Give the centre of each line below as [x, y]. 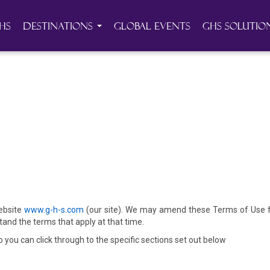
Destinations [59, 26]
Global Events [152, 26]
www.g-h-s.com [54, 210]
